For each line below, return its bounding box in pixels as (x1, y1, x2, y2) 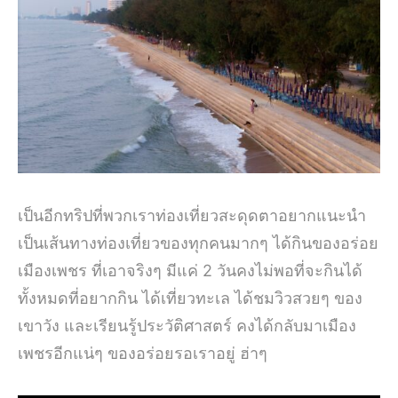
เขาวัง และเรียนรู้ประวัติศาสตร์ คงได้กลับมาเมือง (18, 315, 356, 335)
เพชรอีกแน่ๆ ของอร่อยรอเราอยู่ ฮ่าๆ (18, 343, 267, 362)
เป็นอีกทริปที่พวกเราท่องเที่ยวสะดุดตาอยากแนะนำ (18, 205, 366, 225)
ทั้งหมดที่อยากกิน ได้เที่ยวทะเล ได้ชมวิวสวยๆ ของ (18, 288, 362, 307)
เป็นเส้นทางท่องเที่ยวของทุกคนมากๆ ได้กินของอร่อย (18, 233, 378, 252)
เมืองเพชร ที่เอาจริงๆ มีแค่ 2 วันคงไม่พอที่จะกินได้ (18, 260, 362, 280)
